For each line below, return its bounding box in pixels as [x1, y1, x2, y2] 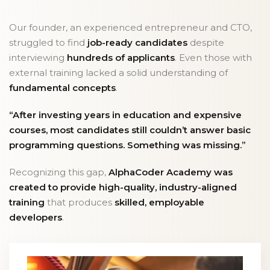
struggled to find [9, 37, 87, 49]
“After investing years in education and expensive [9, 109, 242, 121]
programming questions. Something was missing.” [9, 139, 246, 151]
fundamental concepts [9, 82, 116, 94]
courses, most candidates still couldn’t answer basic [9, 124, 251, 136]
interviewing [9, 52, 67, 64]
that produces [45, 196, 115, 209]
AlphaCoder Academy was [108, 166, 233, 178]
